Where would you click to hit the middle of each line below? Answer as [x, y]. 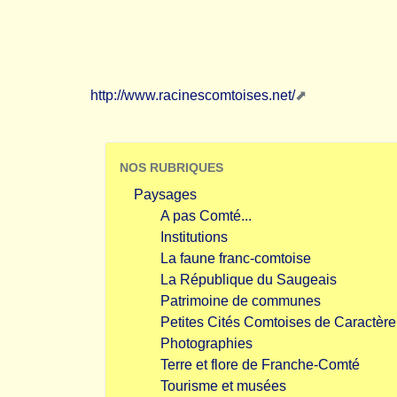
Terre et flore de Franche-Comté [260, 365]
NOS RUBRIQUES [171, 167]
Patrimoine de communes [241, 301]
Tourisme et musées [223, 386]
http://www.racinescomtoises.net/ [193, 95]
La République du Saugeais [249, 280]
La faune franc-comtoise [236, 258]
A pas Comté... [206, 216]
